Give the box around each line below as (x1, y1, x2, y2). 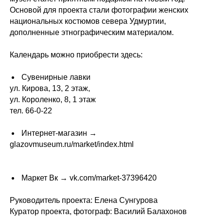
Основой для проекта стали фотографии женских (10, 6, 188, 14)
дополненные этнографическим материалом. (10, 28, 174, 36)
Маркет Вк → (19, 174, 70, 182)
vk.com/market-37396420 (70, 174, 157, 182)
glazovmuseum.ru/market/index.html (10, 140, 134, 148)
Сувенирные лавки (19, 73, 91, 81)
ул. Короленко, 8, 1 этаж (10, 95, 96, 104)
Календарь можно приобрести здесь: (10, 51, 143, 59)
